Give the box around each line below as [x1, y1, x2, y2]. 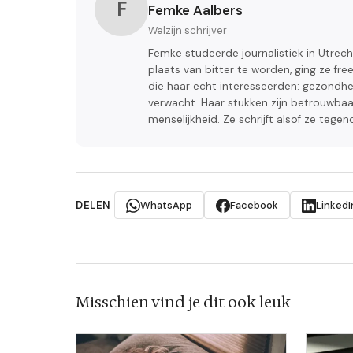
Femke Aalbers [148, 2, 243, 20]
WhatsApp [139, 199, 192, 213]
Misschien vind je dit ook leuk [76, 292, 291, 313]
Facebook [229, 199, 278, 213]
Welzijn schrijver [148, 24, 227, 38]
